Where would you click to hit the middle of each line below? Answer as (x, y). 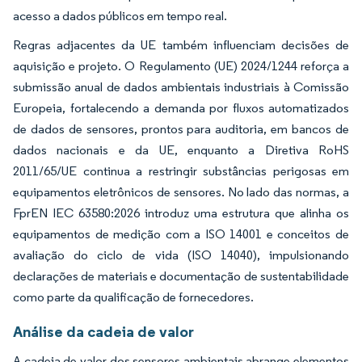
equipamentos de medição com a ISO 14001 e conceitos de (181, 234)
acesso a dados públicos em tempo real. (120, 16)
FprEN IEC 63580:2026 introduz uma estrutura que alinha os (181, 213)
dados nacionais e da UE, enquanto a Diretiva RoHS (181, 150)
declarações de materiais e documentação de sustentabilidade (181, 276)
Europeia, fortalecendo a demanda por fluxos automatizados (181, 108)
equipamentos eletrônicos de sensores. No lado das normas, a (181, 192)
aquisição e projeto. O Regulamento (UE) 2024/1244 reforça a (181, 66)
